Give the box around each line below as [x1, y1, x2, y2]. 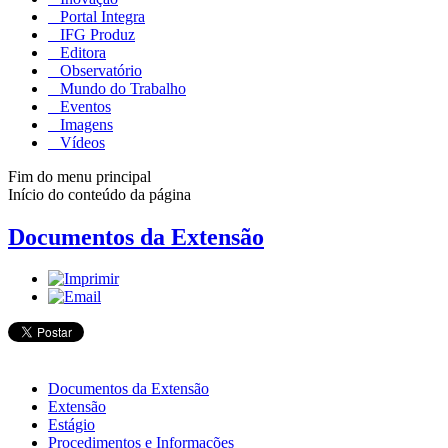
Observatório [56, 61, 142, 79]
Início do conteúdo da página [8, 185, 191, 203]
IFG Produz [56, 25, 135, 43]
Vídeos [56, 133, 105, 151]
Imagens [56, 115, 113, 133]
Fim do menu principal [8, 167, 151, 185]
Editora [56, 43, 106, 61]
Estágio [48, 416, 95, 434]
